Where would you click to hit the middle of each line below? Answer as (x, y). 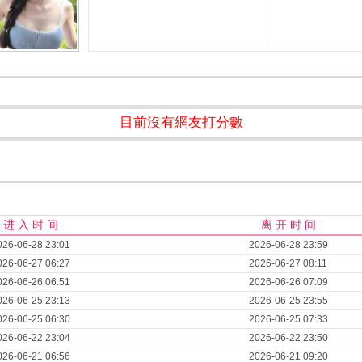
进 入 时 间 (31, 225)
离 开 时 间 (288, 225)
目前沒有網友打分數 (181, 122)
